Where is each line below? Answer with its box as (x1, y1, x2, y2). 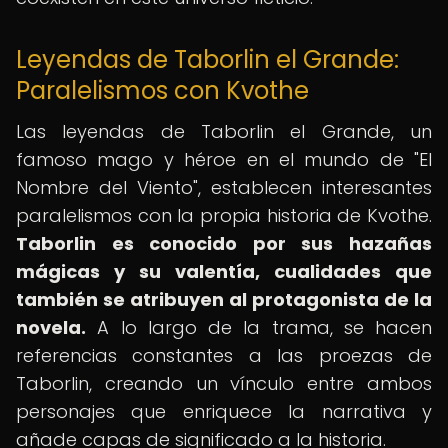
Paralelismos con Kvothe (16, 74, 309, 107)
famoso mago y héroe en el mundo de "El (16, 147, 432, 172)
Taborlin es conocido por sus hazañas (16, 231, 432, 256)
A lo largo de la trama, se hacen (86, 315, 432, 340)
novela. (16, 315, 86, 340)
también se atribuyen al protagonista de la (16, 287, 432, 312)
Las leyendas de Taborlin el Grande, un (16, 119, 432, 144)
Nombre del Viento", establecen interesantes (16, 175, 432, 200)
